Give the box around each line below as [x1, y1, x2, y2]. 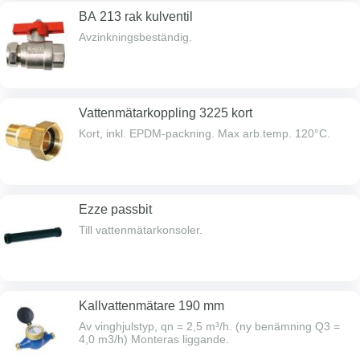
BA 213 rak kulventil [79, 10, 193, 23]
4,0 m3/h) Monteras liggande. [79, 333, 229, 346]
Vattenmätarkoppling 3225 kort [79, 106, 252, 120]
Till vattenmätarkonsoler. [79, 223, 202, 236]
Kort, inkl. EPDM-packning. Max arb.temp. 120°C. [218, 127, 330, 140]
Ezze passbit [79, 202, 152, 216]
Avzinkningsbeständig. [79, 31, 192, 43]
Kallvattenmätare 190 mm [79, 299, 224, 313]
